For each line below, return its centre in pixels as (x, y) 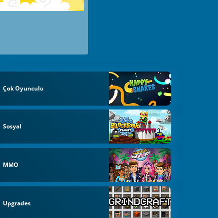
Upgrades (17, 203)
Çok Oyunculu (24, 88)
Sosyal (12, 127)
